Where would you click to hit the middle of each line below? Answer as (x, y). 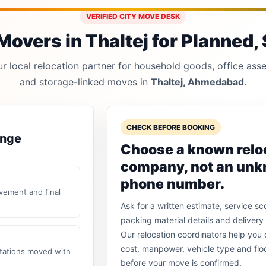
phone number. (173, 184)
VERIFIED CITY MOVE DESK (133, 16)
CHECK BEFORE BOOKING (171, 127)
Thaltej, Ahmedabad (197, 82)
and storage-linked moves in (85, 82)
